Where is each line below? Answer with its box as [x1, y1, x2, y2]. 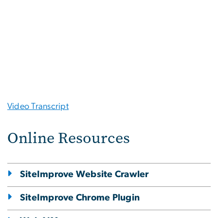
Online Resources [7, 127, 130, 148]
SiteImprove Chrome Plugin [20, 193, 140, 202]
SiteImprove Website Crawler [20, 170, 149, 179]
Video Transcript [7, 102, 69, 111]
